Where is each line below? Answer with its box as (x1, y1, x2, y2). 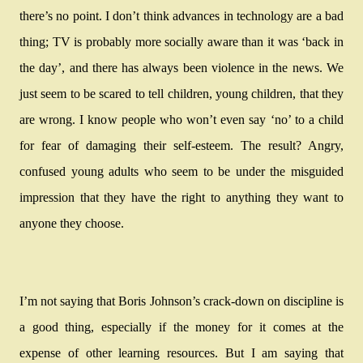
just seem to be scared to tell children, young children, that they (19, 87, 344, 100)
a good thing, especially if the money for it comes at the (19, 320, 344, 334)
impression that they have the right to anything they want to (19, 190, 344, 204)
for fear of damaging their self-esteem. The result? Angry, (19, 139, 344, 152)
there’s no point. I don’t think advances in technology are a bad (19, 9, 344, 23)
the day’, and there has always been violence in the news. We (19, 61, 344, 75)
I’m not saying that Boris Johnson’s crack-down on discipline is (19, 294, 344, 308)
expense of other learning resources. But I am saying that (19, 346, 344, 360)
